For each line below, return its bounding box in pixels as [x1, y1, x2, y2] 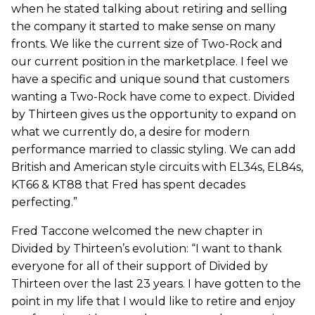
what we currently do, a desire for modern [11, 124, 250, 139]
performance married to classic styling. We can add [11, 142, 296, 156]
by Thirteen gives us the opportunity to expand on [11, 107, 296, 121]
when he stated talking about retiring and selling [11, 1, 288, 15]
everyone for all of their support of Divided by [11, 259, 268, 273]
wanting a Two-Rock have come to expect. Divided [11, 89, 295, 103]
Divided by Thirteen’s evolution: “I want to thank [11, 241, 282, 255]
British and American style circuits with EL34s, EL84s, [11, 160, 303, 174]
